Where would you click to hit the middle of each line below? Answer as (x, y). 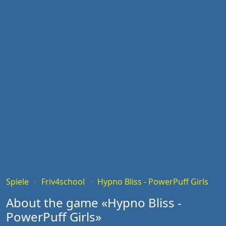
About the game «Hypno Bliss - (94, 203)
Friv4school (63, 182)
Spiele (17, 182)
